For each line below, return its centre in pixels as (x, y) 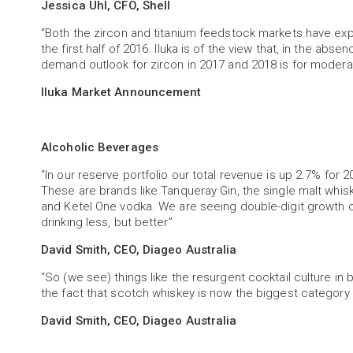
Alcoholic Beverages (100, 147)
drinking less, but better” (107, 222)
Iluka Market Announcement (121, 92)
